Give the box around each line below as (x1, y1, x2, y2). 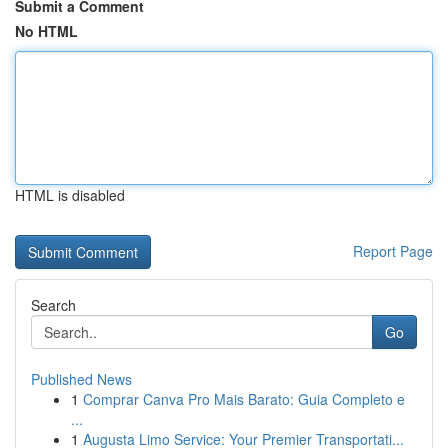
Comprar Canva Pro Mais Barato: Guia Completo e (83, 389, 405, 409)
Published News (31, 369, 132, 389)
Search (31, 295, 76, 315)
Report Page (353, 241, 433, 261)
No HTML (15, 21, 78, 41)
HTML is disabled (15, 185, 125, 205)
